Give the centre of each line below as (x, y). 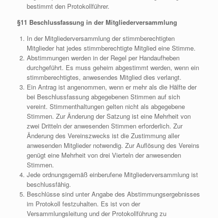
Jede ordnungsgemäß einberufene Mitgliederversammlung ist (112, 174)
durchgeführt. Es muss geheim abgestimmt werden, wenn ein (113, 67)
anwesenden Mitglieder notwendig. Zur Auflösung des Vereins (113, 145)
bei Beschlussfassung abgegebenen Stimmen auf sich (103, 97)
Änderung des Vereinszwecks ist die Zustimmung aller (103, 136)
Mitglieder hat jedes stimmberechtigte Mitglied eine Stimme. (111, 48)
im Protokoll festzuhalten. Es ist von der (83, 204)
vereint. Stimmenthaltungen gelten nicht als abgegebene (106, 106)
